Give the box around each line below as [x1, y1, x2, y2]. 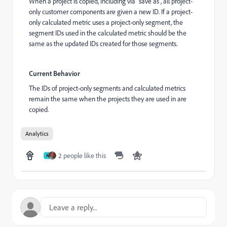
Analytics [25, 130, 49, 138]
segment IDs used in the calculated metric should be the [29, 28, 186, 38]
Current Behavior [29, 69, 80, 78]
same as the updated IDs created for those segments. [29, 39, 177, 49]
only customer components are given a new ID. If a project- [29, 7, 193, 17]
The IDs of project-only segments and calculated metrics [29, 84, 185, 93]
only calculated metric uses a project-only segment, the [29, 18, 183, 27]
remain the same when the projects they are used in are [29, 94, 186, 104]
